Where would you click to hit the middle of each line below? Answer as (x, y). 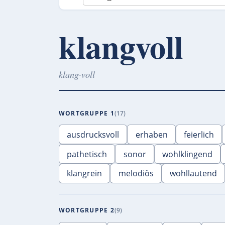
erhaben (151, 134)
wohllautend (193, 174)
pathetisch (87, 154)
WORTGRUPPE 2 (87, 210)
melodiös (136, 174)
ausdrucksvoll (93, 134)
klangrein (85, 174)
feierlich (199, 134)
